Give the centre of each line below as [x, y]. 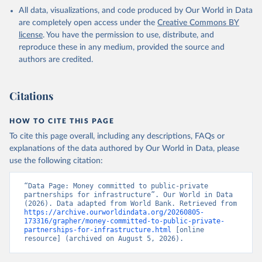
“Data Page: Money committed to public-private [116, 186]
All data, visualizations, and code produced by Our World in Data [136, 11]
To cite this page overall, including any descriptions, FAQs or [117, 136]
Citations [31, 96]
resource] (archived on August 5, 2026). [104, 239]
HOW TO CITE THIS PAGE [62, 121]
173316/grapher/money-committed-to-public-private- [124, 221]
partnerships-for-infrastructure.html [98, 230]
